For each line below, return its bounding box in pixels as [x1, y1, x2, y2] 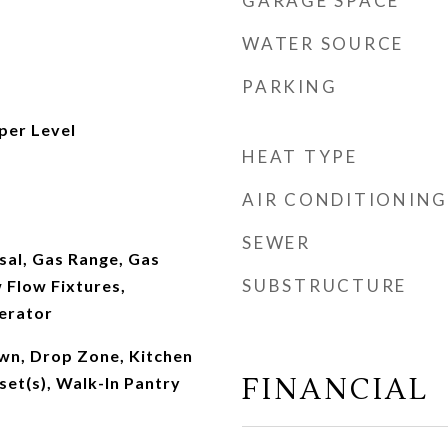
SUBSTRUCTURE [242, 275, 407, 296]
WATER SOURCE [242, 33, 404, 54]
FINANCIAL [242, 371, 429, 408]
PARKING [242, 76, 338, 97]
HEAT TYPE [242, 146, 358, 167]
